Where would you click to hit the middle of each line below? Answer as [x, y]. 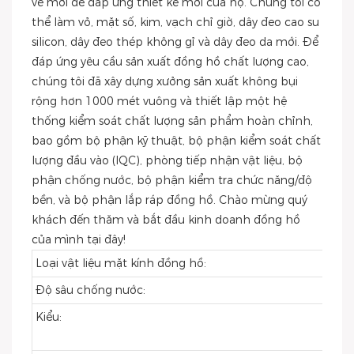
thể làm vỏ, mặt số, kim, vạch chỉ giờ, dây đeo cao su [175, 22]
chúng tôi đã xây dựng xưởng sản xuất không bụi [165, 81]
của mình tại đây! [79, 239]
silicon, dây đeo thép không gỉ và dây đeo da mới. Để [175, 42]
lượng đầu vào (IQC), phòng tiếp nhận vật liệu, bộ [167, 160]
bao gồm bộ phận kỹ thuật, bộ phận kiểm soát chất [176, 141]
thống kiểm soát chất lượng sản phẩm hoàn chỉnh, [172, 121]
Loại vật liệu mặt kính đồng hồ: [121, 263]
